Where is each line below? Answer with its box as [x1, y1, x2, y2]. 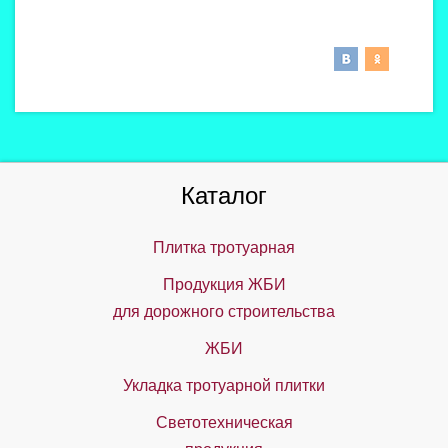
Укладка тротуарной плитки [123, 377, 325, 394]
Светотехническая [155, 414, 293, 431]
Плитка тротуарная [153, 239, 295, 256]
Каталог [181, 182, 267, 209]
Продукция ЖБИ [162, 276, 286, 293]
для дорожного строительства [113, 303, 335, 320]
